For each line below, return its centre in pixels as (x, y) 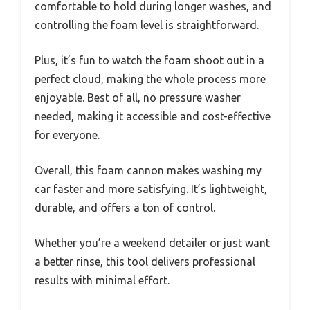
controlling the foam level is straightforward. (147, 25)
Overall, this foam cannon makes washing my (148, 170)
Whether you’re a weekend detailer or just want (152, 243)
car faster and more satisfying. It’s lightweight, (151, 189)
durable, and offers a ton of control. (125, 207)
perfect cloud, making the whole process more (150, 79)
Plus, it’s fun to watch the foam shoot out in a (149, 60)
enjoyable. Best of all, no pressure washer (138, 97)
